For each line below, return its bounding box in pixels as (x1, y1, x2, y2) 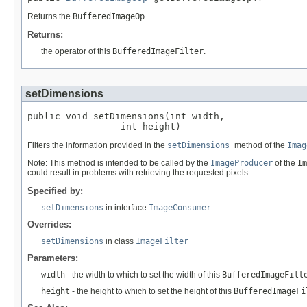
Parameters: (27, 253, 78, 264)
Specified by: (27, 186, 83, 197)
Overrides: (27, 219, 71, 230)
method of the (234, 140, 287, 151)
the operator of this (41, 47, 112, 57)
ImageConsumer (149, 203, 211, 213)
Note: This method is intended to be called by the (27, 158, 210, 169)
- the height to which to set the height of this (70, 286, 234, 297)
